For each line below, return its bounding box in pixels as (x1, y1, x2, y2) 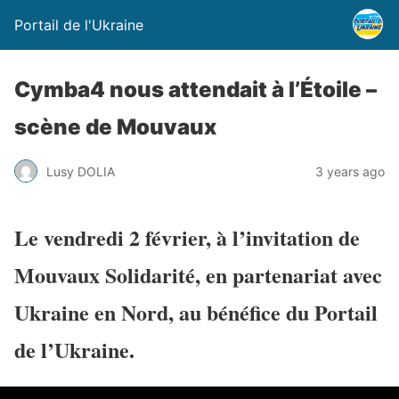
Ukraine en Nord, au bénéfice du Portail (14, 296, 378, 328)
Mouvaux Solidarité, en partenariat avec (14, 258, 382, 290)
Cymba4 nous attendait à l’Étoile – (14, 77, 377, 102)
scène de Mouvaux (14, 114, 216, 140)
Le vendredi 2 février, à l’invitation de (14, 221, 360, 253)
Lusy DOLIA (46, 163, 115, 179)
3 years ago (315, 163, 385, 179)
